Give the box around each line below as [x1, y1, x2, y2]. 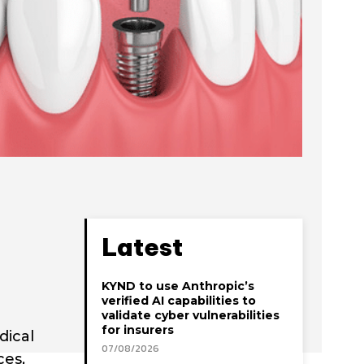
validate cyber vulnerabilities [102, 307, 279, 323]
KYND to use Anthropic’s [102, 278, 254, 293]
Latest [102, 231, 183, 262]
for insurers [102, 322, 174, 337]
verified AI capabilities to [102, 292, 256, 308]
